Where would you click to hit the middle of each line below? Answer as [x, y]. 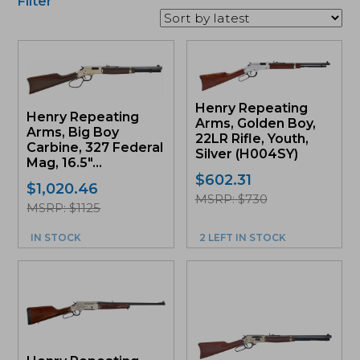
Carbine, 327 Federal [95, 148]
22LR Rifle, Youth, [252, 139]
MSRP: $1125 [64, 208]
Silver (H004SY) [246, 154]
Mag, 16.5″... [65, 163]
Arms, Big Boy [73, 133]
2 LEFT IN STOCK [242, 238]
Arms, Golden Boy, [255, 124]
